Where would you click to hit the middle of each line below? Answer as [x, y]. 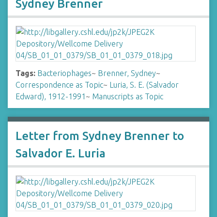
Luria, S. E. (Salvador [144, 85]
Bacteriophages [64, 73]
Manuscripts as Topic [128, 96]
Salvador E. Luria [61, 153]
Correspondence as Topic [59, 85]
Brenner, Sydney [127, 73]
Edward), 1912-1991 [51, 96]
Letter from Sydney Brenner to [100, 136]
